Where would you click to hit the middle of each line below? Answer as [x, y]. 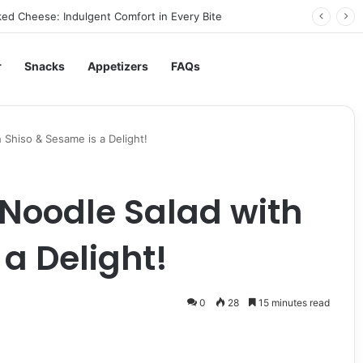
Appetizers [118, 66]
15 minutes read [293, 303]
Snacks [45, 66]
